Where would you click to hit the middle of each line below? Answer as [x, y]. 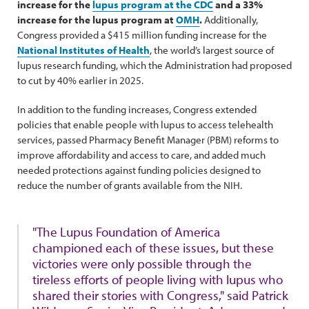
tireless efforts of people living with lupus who [158, 279]
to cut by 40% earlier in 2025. [82, 80]
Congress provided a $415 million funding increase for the [142, 35]
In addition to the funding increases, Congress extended [137, 109]
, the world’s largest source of [212, 50]
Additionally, [230, 20]
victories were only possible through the [142, 263]
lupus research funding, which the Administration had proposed [154, 65]
